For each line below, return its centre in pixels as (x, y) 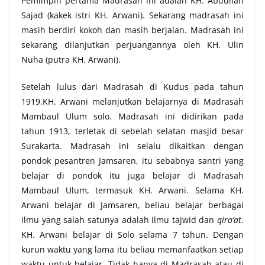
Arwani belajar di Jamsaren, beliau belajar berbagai (132, 205)
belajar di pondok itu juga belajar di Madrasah (132, 176)
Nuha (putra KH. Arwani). (71, 60)
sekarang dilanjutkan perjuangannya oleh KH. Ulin (132, 45)
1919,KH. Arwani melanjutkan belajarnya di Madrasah (132, 102)
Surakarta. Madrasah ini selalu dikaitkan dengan (132, 146)
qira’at (229, 220)
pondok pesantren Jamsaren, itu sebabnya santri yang (132, 161)
